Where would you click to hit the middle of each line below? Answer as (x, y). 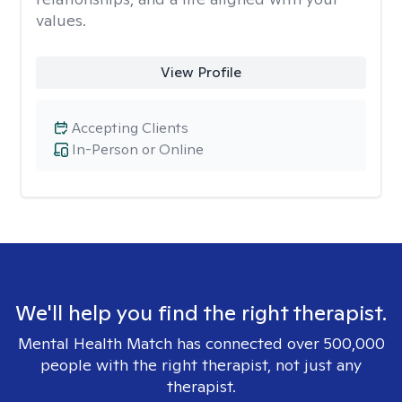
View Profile (201, 72)
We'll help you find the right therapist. (201, 313)
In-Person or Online (138, 149)
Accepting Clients (130, 128)
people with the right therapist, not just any (201, 365)
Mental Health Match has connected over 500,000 (201, 343)
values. (61, 20)
